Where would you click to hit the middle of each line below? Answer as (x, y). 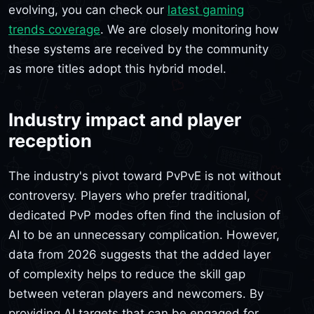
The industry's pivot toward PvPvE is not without (145, 176)
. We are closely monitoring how (190, 30)
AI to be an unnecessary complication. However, (144, 234)
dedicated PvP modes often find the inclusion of (144, 215)
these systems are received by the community (138, 49)
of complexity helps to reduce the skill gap (127, 274)
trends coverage (54, 30)
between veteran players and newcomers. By (136, 293)
